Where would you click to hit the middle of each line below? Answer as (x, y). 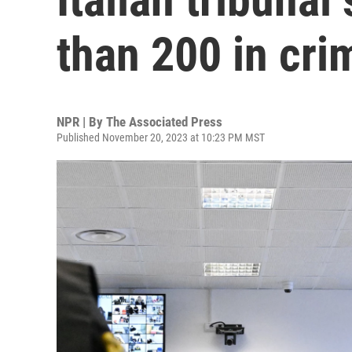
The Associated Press (164, 122)
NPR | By (81, 122)
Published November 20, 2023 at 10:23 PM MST (161, 137)
